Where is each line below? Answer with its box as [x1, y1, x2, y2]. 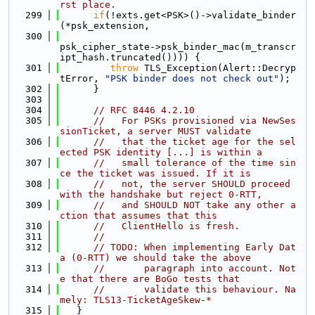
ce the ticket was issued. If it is [60, 168, 251, 179]
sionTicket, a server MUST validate [60, 126, 251, 136]
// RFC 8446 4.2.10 [94, 105, 195, 115]
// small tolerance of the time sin [94, 157, 296, 168]
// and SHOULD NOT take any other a [94, 200, 296, 210]
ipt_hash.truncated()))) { [60, 52, 200, 63]
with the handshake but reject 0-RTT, [60, 189, 262, 200]
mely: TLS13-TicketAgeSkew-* [60, 295, 212, 305]
